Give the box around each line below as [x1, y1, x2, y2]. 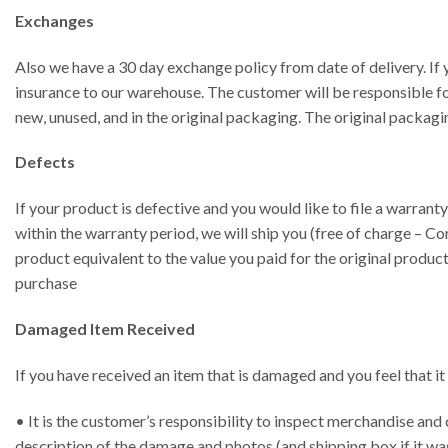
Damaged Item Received [15, 318, 195, 338]
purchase [15, 273, 77, 293]
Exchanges [15, 10, 94, 30]
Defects [15, 152, 75, 172]
